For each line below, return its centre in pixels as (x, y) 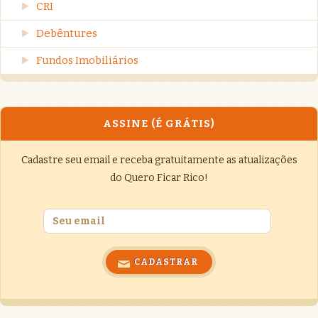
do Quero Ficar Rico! (159, 177)
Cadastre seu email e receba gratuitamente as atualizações (159, 160)
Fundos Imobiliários (87, 60)
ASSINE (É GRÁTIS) (159, 123)
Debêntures (67, 33)
